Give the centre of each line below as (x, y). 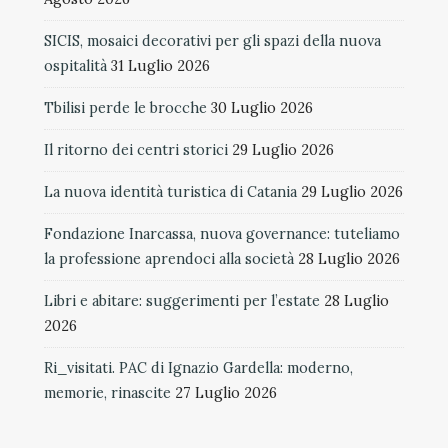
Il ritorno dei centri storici (136, 149)
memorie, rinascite (107, 392)
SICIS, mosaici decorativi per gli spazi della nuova (212, 40)
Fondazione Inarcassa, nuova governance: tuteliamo (222, 233)
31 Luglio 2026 (160, 65)
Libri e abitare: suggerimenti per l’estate (182, 300)
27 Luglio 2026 (226, 392)
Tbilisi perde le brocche (125, 107)
